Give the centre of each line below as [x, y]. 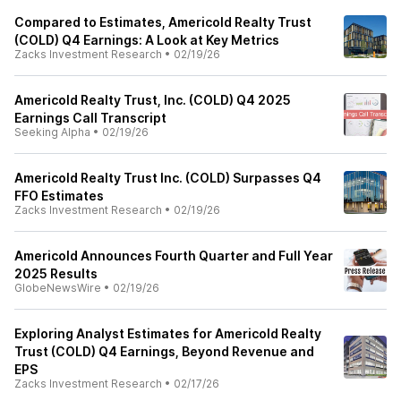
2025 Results [56, 273]
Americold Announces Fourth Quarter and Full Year [174, 256]
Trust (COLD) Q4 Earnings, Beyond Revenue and [164, 351]
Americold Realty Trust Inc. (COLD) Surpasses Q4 [168, 178]
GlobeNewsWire [58, 288]
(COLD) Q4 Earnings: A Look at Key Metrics [147, 40]
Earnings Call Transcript [90, 118]
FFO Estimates [59, 196]
